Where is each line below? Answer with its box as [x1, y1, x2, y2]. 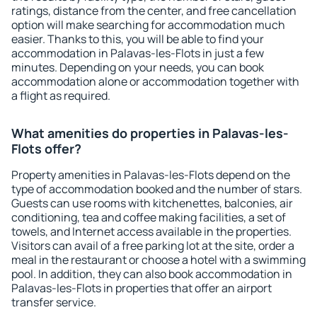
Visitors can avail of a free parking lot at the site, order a [11, 238, 294, 253]
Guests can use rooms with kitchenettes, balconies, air [11, 195, 293, 211]
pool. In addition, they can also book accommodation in [11, 266, 292, 282]
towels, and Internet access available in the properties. [11, 224, 292, 239]
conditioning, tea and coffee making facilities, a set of [11, 209, 286, 225]
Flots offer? [11, 140, 81, 157]
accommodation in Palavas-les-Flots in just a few [11, 45, 264, 61]
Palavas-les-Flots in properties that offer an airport [11, 280, 272, 296]
